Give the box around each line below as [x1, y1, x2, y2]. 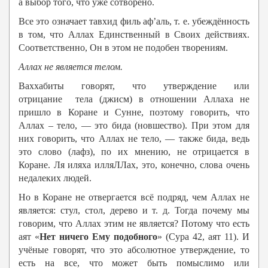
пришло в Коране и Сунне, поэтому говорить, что [19, 107, 249, 118]
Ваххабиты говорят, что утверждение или [19, 81, 249, 92]
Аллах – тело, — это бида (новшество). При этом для [19, 120, 249, 131]
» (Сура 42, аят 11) [157, 232, 236, 242]
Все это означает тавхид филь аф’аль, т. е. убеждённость [19, 16, 249, 27]
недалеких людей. [19, 173, 92, 184]
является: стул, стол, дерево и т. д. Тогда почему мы [19, 205, 249, 216]
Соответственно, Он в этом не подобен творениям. [19, 42, 228, 53]
